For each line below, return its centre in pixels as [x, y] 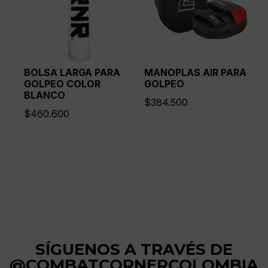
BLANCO [45, 95]
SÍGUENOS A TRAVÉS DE [134, 249]
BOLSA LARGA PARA [72, 73]
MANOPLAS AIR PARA [196, 73]
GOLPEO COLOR [62, 84]
